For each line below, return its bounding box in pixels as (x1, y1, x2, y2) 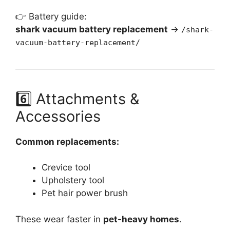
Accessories (15, 107, 101, 125)
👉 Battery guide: (15, 11, 87, 22)
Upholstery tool (42, 175, 104, 186)
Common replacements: (15, 136, 119, 147)
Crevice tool (42, 162, 90, 173)
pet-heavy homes (103, 214, 179, 224)
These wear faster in (15, 214, 103, 224)
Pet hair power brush (42, 188, 128, 199)
